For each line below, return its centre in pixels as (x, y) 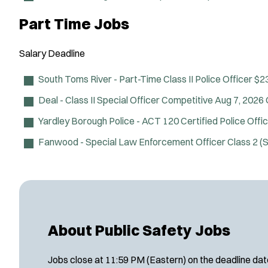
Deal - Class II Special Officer (99, 100)
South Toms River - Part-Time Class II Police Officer (145, 79)
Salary (33, 53)
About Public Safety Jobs (139, 230)
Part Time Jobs (74, 24)
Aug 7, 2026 (239, 100)
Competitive (188, 100)
